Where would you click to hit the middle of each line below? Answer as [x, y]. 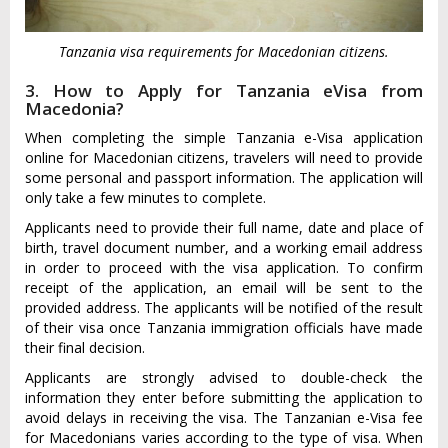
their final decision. [85, 348]
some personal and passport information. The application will [224, 178]
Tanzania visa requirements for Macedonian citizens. [224, 52]
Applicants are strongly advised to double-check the [224, 378]
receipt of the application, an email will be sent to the [224, 288]
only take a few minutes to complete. [145, 198]
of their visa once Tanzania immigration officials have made [224, 328]
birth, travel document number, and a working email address [224, 248]
